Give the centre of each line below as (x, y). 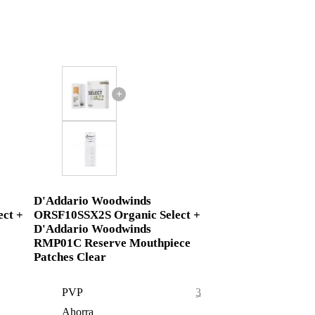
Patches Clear (70, 257)
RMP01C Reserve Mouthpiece (112, 243)
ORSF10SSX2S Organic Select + (117, 215)
